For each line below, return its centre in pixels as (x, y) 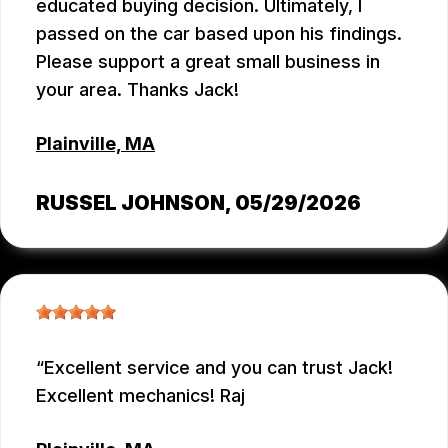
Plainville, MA (95, 143)
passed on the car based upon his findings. (219, 34)
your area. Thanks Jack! (137, 90)
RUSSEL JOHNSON (130, 202)
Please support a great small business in (208, 62)
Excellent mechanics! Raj (140, 395)
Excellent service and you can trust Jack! (218, 367)
